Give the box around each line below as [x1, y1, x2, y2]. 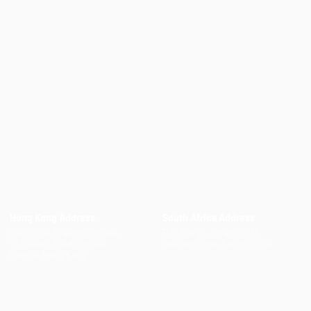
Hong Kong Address [10, 212, 95, 224]
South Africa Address [162, 212, 255, 224]
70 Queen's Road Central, [10, 238, 108, 249]
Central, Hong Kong [10, 249, 86, 260]
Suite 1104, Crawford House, [10, 227, 120, 238]
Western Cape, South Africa [162, 238, 271, 249]
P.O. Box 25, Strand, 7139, [162, 227, 262, 238]
